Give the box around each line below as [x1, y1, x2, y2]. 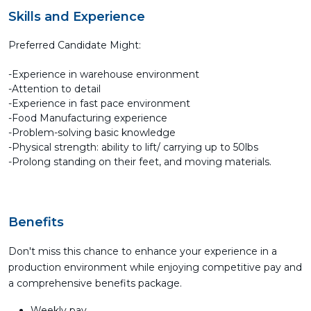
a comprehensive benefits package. [8, 277, 182, 289]
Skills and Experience [8, 9, 145, 24]
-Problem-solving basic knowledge [8, 126, 176, 139]
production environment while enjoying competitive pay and [8, 261, 302, 274]
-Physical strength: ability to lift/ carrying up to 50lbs [8, 141, 258, 153]
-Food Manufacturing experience [8, 112, 167, 124]
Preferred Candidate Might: [8, 39, 141, 51]
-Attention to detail [8, 83, 101, 95]
